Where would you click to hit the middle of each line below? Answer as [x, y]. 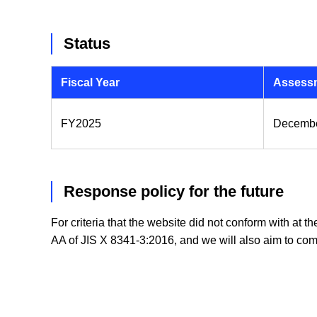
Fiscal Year [90, 83]
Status [87, 44]
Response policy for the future [174, 192]
